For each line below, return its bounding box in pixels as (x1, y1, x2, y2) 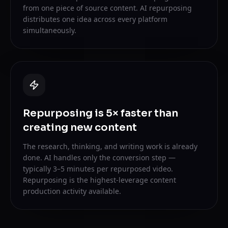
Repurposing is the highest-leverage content (23, 175, 176, 185)
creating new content (23, 121, 137, 134)
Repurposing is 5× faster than (23, 107, 178, 120)
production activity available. (23, 186, 121, 196)
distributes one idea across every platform (23, 14, 167, 24)
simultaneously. (23, 25, 76, 35)
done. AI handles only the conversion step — (23, 153, 176, 162)
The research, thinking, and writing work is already (23, 141, 197, 151)
